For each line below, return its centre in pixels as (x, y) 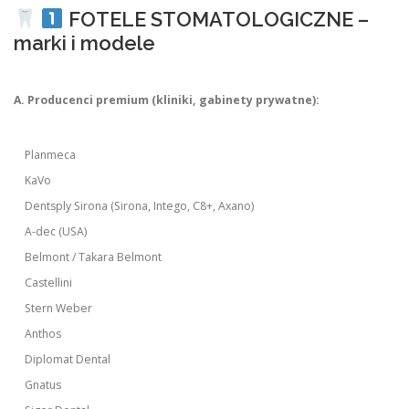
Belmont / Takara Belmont (94, 257)
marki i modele (84, 43)
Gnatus (43, 385)
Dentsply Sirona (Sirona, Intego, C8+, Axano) (140, 206)
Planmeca (51, 155)
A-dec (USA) (56, 232)
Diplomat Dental (68, 360)
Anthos (43, 334)
